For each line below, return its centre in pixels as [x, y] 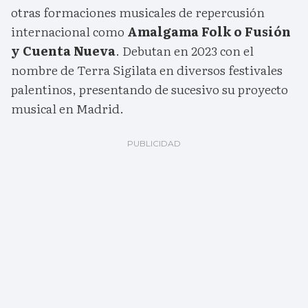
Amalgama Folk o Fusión [208, 32]
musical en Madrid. [67, 109]
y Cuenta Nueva [63, 51]
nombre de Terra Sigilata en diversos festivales [147, 70]
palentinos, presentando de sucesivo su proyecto [150, 89]
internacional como [68, 32]
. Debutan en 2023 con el [185, 51]
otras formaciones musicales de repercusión [138, 12]
